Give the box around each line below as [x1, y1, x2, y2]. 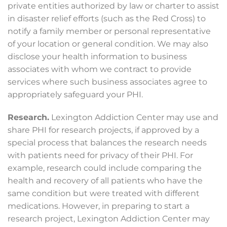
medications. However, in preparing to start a [8, 201, 190, 211]
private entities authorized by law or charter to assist [8, 1, 219, 11]
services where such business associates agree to [8, 77, 207, 87]
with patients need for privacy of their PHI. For [8, 150, 193, 160]
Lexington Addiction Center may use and [49, 112, 218, 122]
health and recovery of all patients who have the [8, 176, 203, 185]
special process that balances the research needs [8, 138, 207, 147]
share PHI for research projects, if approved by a [8, 125, 199, 135]
